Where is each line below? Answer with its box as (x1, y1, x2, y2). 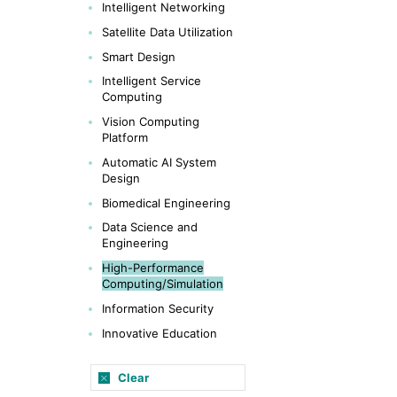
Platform (102, 130, 148, 144)
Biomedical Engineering (102, 195, 230, 210)
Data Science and (102, 220, 198, 235)
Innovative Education (102, 325, 217, 340)
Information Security (102, 300, 214, 315)
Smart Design (102, 49, 175, 64)
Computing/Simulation (102, 276, 223, 291)
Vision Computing (102, 114, 199, 128)
